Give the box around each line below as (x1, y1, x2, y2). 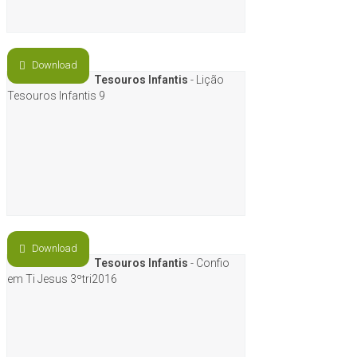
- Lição (188, 73, 224, 86)
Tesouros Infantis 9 (7, 89, 105, 102)
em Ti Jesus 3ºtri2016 (7, 273, 117, 285)
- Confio (188, 257, 229, 269)
